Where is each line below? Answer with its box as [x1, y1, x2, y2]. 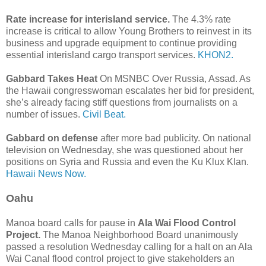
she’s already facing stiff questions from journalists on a [6, 97, 237, 107]
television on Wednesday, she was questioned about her [6, 144, 243, 155]
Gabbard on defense [6, 132, 98, 143]
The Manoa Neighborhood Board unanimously [40, 229, 238, 240]
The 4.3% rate [172, 14, 231, 24]
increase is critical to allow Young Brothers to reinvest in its [6, 26, 252, 36]
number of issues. [6, 109, 83, 119]
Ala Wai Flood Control [138, 217, 236, 228]
